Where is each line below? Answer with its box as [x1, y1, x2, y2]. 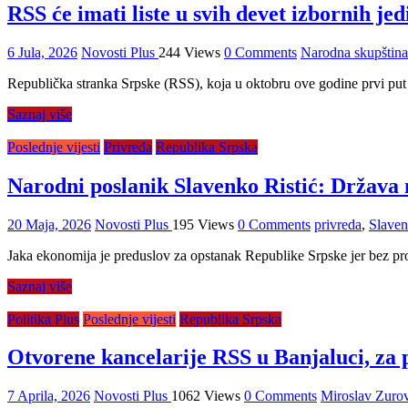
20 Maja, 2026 [7, 216, 91, 232]
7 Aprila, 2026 [7, 388, 90, 404]
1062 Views [171, 388, 240, 404]
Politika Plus [7, 311, 79, 327]
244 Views [158, 44, 220, 60]
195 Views [172, 216, 234, 232]
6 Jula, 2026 [7, 44, 77, 60]
